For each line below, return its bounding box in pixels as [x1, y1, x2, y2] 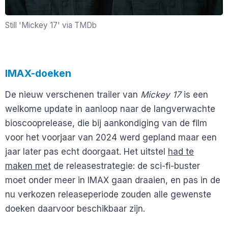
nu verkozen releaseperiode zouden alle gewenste [5, 189, 211, 200]
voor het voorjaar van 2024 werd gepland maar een [5, 132, 217, 143]
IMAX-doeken [5, 67, 71, 80]
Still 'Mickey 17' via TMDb [5, 20, 97, 31]
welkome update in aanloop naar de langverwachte [5, 104, 215, 115]
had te [168, 147, 194, 157]
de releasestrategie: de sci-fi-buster [51, 161, 200, 172]
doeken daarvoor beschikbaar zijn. [5, 204, 145, 214]
